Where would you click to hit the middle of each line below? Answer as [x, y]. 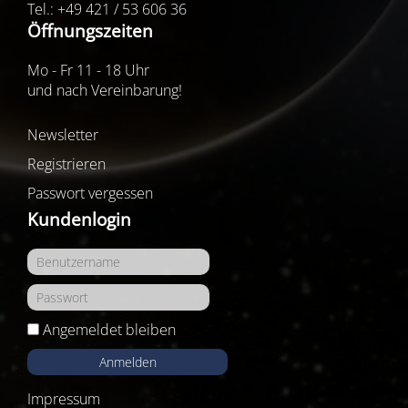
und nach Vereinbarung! [105, 90]
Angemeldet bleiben [109, 330]
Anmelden [127, 362]
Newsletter [63, 135]
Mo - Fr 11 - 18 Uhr [88, 70]
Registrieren [66, 164]
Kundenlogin [79, 219]
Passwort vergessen [90, 193]
